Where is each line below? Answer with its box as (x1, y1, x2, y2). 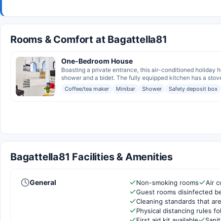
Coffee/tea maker (65, 85, 109, 92)
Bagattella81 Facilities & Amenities (10, 150, 173, 163)
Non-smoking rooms (136, 178, 199, 186)
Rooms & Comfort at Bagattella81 (10, 33, 167, 45)
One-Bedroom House (61, 56, 133, 65)
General (30, 178, 56, 186)
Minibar (116, 85, 135, 92)
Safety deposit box (169, 85, 218, 92)
